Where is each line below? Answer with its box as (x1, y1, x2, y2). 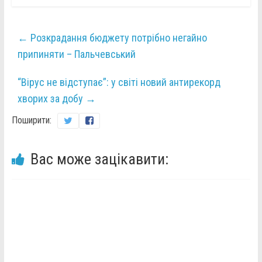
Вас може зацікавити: (30, 150, 168, 168)
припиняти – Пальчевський (17, 48, 136, 61)
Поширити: (11, 115, 51, 126)
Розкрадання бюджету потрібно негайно (27, 32, 207, 44)
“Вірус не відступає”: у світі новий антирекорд (17, 76, 220, 89)
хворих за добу (17, 92, 85, 105)
